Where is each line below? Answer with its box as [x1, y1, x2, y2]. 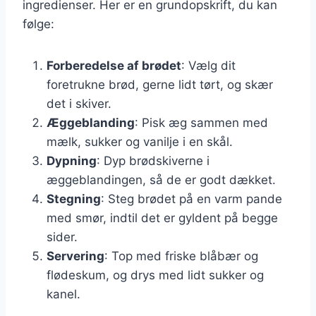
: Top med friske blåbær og [104, 248, 258, 263]
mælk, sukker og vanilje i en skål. [47, 134, 233, 149]
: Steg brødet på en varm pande [101, 191, 282, 206]
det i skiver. [47, 96, 111, 111]
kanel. [47, 286, 80, 301]
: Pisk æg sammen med [135, 115, 268, 130]
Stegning [47, 191, 101, 206]
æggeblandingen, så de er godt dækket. [47, 172, 276, 187]
